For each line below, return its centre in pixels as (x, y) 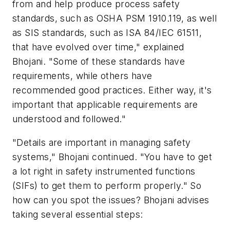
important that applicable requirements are (105, 105)
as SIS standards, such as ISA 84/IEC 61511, (107, 33)
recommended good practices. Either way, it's (112, 90)
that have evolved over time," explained (98, 47)
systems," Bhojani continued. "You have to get (112, 157)
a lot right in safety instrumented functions (104, 171)
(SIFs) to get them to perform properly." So (107, 185)
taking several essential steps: (78, 214)
